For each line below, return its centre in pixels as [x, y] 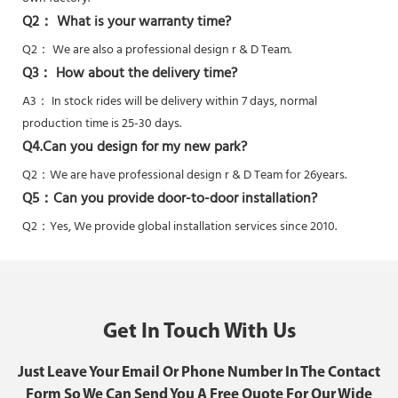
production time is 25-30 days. [102, 123]
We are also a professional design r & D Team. [172, 50]
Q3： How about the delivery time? [130, 73]
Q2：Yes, [48, 227]
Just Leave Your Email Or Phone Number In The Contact [199, 372]
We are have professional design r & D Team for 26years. [198, 175]
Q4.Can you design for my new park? [135, 147]
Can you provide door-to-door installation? [185, 199]
